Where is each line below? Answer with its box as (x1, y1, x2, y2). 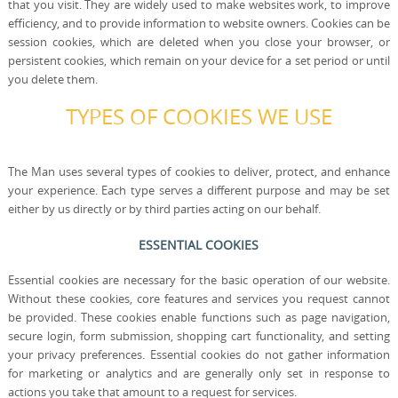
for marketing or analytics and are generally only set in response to (7, 365, 391, 381)
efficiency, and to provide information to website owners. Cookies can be (7, 15, 391, 31)
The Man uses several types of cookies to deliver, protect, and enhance (7, 163, 391, 179)
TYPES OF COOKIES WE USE (65, 102, 332, 131)
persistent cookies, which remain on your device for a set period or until (7, 52, 391, 68)
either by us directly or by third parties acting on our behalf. (7, 201, 321, 217)
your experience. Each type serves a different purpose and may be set (7, 182, 391, 198)
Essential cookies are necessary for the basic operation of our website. (7, 272, 391, 288)
